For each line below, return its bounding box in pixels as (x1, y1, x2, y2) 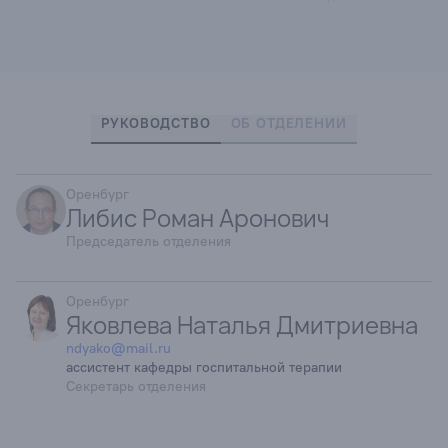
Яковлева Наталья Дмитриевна (66, 308, 418, 341)
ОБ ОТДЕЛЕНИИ (230, 115, 347, 132)
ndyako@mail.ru (66, 340, 171, 357)
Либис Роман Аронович (66, 201, 329, 234)
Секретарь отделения (66, 378, 206, 395)
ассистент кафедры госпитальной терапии (66, 359, 342, 376)
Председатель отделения (66, 233, 231, 250)
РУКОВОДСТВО (101, 115, 211, 132)
